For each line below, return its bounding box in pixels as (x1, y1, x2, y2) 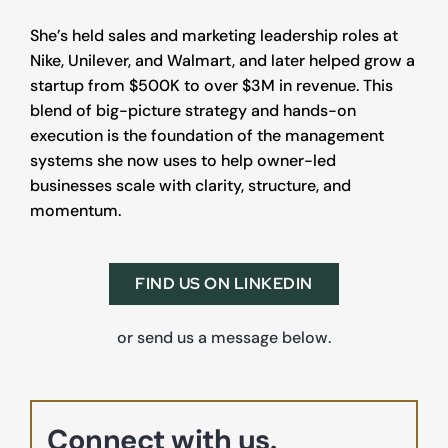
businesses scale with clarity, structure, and (30, 175, 351, 196)
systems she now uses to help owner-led (30, 150, 336, 171)
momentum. (30, 200, 121, 221)
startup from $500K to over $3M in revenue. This (30, 75, 393, 96)
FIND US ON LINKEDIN (135, 273, 313, 294)
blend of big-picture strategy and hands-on (30, 100, 356, 121)
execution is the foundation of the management (30, 125, 384, 146)
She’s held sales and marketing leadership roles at (30, 25, 398, 46)
